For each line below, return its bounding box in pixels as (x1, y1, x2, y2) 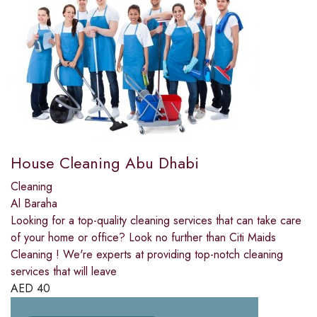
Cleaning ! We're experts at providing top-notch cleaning (11, 246, 283, 263)
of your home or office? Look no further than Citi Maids (11, 229, 276, 246)
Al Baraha (11, 195, 57, 212)
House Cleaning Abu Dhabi (11, 151, 199, 175)
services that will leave (11, 263, 117, 280)
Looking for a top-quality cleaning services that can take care (11, 212, 301, 229)
